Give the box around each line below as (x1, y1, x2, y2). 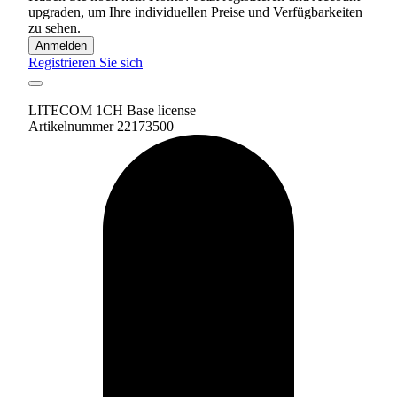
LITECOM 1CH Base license (28, 102, 196, 118)
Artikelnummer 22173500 (28, 118, 174, 134)
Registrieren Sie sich (28, 54, 143, 70)
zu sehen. (28, 19, 81, 35)
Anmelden (35, 38, 87, 52)
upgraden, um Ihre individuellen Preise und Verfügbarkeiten (28, 4, 362, 19)
